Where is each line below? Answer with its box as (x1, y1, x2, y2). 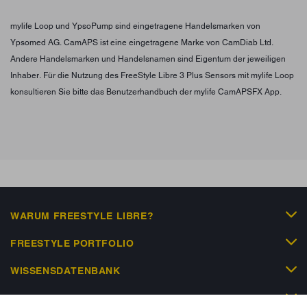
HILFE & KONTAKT (10, 292, 104, 304)
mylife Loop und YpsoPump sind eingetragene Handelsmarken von (10, 21, 260, 31)
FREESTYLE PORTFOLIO (10, 237, 134, 249)
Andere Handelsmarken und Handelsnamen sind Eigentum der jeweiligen (10, 53, 286, 64)
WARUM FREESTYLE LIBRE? (10, 210, 154, 221)
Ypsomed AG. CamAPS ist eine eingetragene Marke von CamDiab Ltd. (10, 37, 273, 47)
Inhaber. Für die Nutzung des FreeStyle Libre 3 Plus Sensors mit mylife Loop (10, 70, 294, 80)
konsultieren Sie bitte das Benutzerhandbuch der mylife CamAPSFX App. (10, 86, 282, 97)
